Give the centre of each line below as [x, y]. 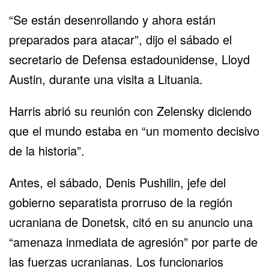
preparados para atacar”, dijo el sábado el [120, 40]
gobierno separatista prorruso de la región [121, 202]
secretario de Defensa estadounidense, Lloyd [129, 59]
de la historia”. [47, 151]
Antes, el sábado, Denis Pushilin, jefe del [117, 183]
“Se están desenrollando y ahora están [112, 20]
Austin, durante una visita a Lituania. [106, 79]
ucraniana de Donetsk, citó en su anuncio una [131, 222]
